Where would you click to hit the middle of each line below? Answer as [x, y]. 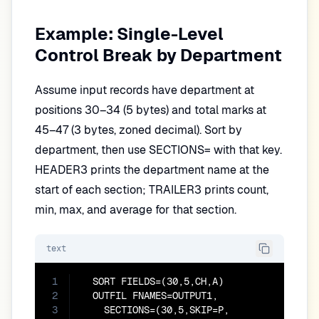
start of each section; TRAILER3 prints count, [152, 190]
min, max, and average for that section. [136, 210]
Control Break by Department [158, 55]
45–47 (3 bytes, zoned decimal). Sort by [138, 130]
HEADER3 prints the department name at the [152, 170]
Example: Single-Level [129, 34]
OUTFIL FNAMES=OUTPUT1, [150, 296]
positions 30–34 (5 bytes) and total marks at [151, 110]
